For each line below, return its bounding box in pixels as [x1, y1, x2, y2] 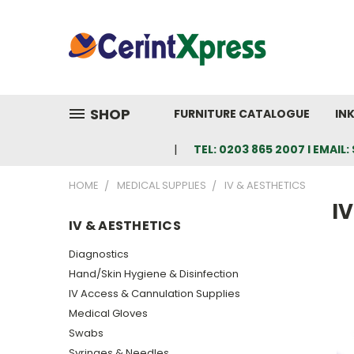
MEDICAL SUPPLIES [117, 178, 206, 193]
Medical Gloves [69, 305, 148, 321]
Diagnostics [69, 246, 129, 262]
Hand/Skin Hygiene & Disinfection [69, 265, 239, 281]
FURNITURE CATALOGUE [174, 106, 310, 122]
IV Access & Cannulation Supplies [69, 285, 240, 301]
